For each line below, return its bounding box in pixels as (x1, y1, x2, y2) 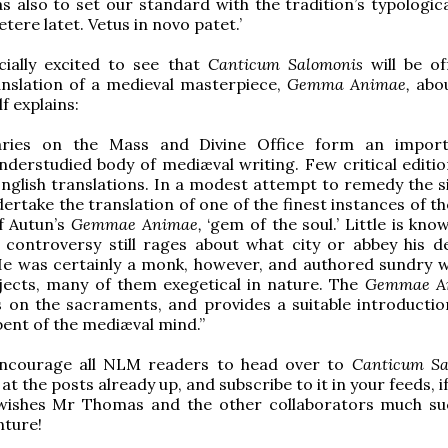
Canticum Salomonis (207, 53, 371, 74)
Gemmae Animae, (71, 213, 202, 234)
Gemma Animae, (287, 73, 416, 94)
